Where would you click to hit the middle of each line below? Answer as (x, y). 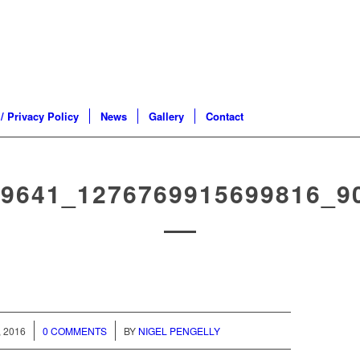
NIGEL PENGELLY (180, 331)
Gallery (166, 116)
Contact (225, 116)
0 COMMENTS (75, 331)
